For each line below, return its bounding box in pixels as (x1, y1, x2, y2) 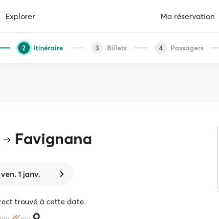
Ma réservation (160, 11, 215, 21)
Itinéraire (33, 43, 63, 52)
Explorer (5, 11, 35, 21)
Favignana (14, 129, 92, 148)
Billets (107, 43, 127, 52)
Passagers (170, 43, 203, 52)
